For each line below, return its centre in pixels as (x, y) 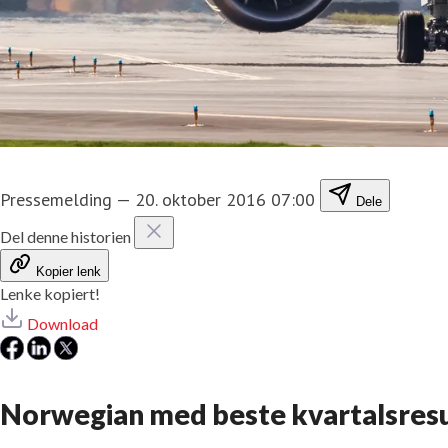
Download (62, 323)
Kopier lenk (68, 271)
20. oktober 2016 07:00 (225, 199)
